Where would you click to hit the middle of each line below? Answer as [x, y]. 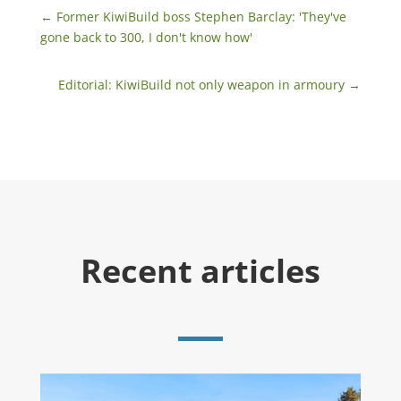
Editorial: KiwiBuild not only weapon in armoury [202, 85]
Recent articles [200, 271]
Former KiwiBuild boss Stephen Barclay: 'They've [201, 17]
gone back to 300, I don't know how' [146, 38]
